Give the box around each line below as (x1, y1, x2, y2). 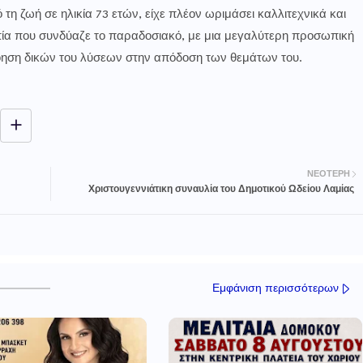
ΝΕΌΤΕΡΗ (306, 170, 350, 179)
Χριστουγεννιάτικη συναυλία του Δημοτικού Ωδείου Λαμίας (88, 186, 354, 195)
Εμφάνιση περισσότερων (211, 283, 339, 294)
